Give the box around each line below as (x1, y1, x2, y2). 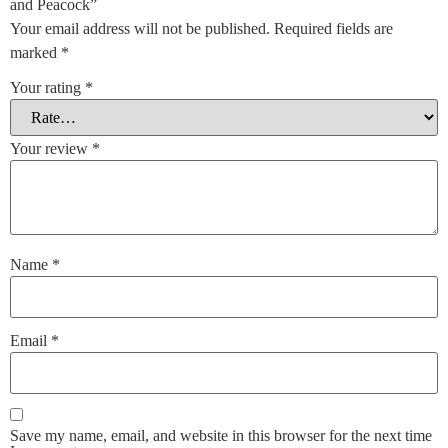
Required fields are (274, 19, 393, 37)
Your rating (10, 79, 85, 97)
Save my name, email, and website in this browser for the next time (10, 426, 432, 444)
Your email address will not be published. (10, 19, 270, 37)
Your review (10, 140, 92, 158)
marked (10, 43, 61, 61)
